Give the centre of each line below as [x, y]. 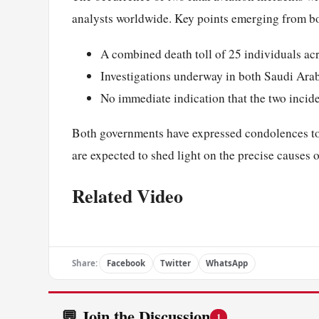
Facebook [126, 263]
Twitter [176, 263]
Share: [85, 263]
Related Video [127, 195]
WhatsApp [227, 263]
